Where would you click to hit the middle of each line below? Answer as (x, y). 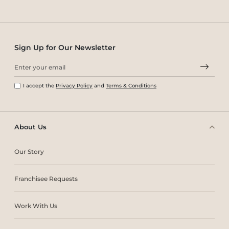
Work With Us (36, 206)
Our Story (29, 152)
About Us (30, 127)
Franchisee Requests (46, 179)
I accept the (39, 86)
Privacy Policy (74, 86)
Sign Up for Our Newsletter (65, 48)
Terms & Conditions (131, 86)
